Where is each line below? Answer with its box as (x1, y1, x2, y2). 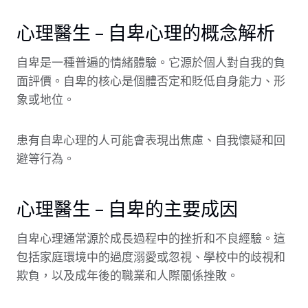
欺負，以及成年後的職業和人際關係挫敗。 (16, 269, 239, 283)
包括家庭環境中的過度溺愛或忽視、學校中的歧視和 (16, 251, 285, 264)
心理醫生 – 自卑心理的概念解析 (16, 21, 275, 44)
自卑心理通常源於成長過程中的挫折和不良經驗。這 (16, 232, 285, 245)
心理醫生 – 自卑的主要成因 (16, 197, 238, 220)
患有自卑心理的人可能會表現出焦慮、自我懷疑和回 (16, 134, 285, 147)
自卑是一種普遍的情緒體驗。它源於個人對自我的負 (16, 56, 285, 69)
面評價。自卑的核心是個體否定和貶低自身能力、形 (16, 75, 285, 88)
